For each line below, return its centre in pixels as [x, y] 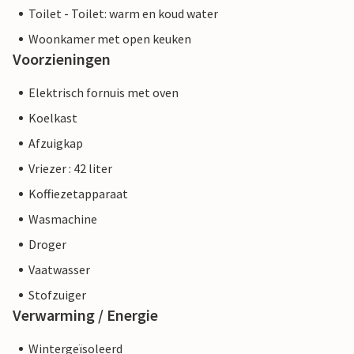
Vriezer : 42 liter [70, 169]
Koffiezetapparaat [78, 194]
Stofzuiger [57, 295]
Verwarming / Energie [85, 315]
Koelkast [53, 118]
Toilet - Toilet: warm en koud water [123, 14]
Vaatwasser [59, 270]
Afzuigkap [56, 143]
